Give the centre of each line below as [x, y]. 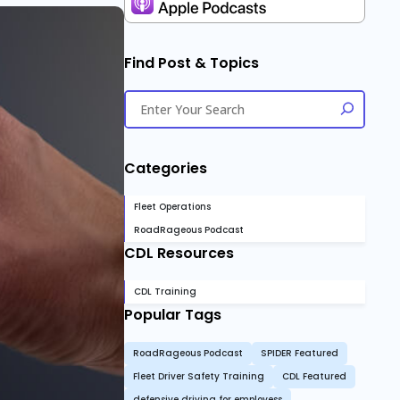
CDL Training [165, 292]
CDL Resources [179, 253]
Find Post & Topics [192, 63]
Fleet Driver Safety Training [199, 376]
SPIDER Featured [300, 353]
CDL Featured [314, 376]
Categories [166, 168]
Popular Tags [173, 315]
